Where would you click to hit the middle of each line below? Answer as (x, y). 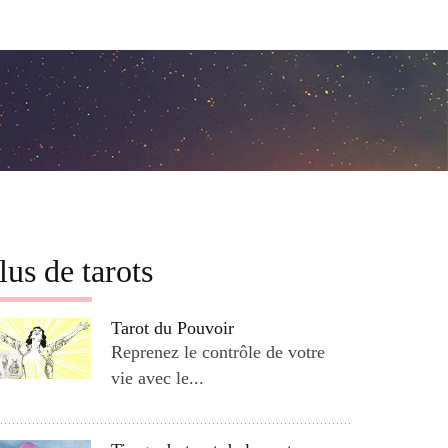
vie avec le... (157, 377)
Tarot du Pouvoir (172, 327)
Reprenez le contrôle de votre (217, 351)
